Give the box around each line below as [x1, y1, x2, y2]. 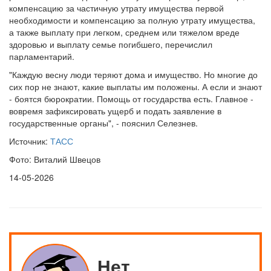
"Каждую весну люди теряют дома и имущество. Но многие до [9, 68, 258, 80]
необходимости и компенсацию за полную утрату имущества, [9, 14, 255, 26]
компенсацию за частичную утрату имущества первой [9, 2, 224, 14]
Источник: [9, 135, 50, 147]
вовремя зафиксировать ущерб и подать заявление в [9, 105, 221, 117]
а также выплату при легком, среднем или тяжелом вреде [9, 26, 240, 38]
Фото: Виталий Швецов [9, 153, 100, 165]
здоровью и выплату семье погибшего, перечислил [9, 38, 212, 50]
